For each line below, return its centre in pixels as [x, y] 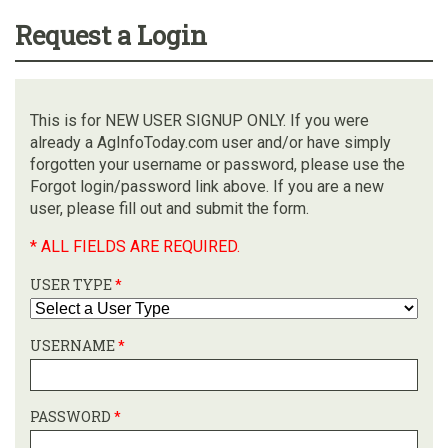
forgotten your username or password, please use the [217, 164]
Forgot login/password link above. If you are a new [207, 186]
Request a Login [111, 34]
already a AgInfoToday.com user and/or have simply [210, 142]
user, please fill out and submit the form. [169, 208]
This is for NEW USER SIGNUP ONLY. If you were [199, 120]
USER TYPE [72, 284]
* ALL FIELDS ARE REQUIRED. [135, 246]
